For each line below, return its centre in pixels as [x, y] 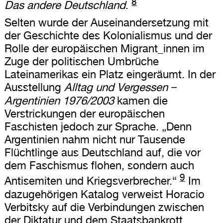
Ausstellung [34, 87]
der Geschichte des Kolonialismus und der [108, 36]
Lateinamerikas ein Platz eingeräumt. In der [110, 74]
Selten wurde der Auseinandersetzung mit [106, 23]
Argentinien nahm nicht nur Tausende [95, 140]
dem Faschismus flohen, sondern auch [99, 166]
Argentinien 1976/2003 [59, 101]
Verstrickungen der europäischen [84, 114]
